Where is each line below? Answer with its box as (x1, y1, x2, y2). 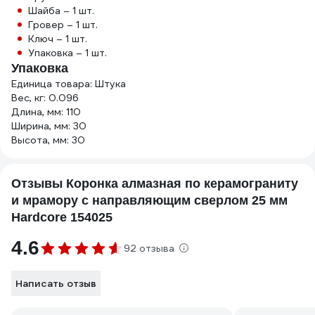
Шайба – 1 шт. (28, 4, 94, 17)
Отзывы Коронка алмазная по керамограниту (11, 176, 298, 191)
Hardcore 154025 (11, 210, 112, 224)
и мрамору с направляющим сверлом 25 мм (11, 193, 288, 207)
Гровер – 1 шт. (28, 18, 98, 31)
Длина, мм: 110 (11, 105, 81, 118)
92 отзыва (124, 242, 174, 255)
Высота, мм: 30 (11, 134, 85, 146)
